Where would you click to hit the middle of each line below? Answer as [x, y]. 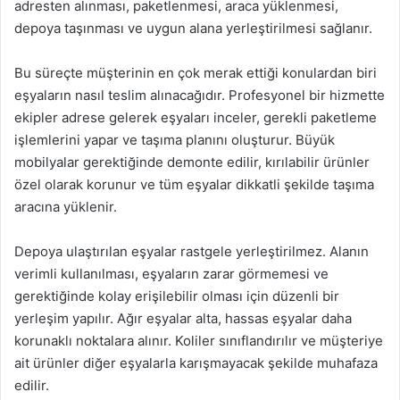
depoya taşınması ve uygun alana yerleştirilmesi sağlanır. [193, 28]
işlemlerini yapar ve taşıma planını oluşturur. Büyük [175, 139]
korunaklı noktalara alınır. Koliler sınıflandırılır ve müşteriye [199, 340]
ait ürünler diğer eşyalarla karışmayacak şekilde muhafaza [196, 362]
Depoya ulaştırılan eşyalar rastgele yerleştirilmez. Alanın [192, 251]
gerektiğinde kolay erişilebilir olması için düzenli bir [177, 296]
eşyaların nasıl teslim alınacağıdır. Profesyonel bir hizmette [200, 95]
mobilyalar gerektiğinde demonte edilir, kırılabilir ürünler [192, 162]
